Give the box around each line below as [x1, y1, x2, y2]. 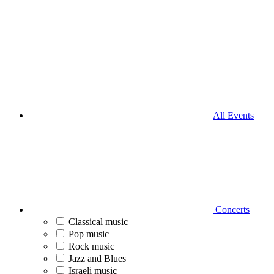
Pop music [68, 229, 109, 239]
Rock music [68, 241, 114, 251]
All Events [213, 110, 254, 120]
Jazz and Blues [68, 253, 126, 264]
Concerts [213, 204, 250, 215]
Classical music [68, 217, 128, 227]
